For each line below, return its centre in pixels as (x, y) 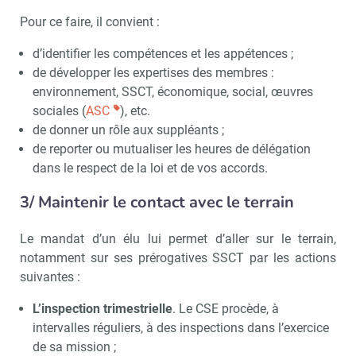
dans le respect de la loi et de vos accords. (151, 168)
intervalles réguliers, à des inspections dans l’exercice (180, 327)
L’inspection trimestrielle (102, 308)
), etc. (135, 110)
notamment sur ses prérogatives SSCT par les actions (178, 257)
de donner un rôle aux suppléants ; (128, 130)
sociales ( (59, 110)
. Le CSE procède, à (225, 308)
